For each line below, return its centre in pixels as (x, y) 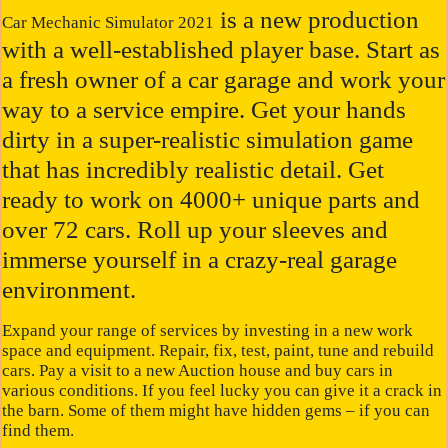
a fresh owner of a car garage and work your (224, 79)
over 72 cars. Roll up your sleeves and (195, 229)
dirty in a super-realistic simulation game (208, 139)
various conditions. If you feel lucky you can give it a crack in (222, 391)
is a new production (317, 19)
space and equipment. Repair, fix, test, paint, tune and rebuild (218, 351)
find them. (38, 431)
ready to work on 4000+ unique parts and (211, 199)
